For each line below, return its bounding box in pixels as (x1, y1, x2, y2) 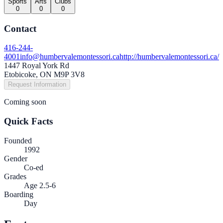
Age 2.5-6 (24, 181, 56, 190)
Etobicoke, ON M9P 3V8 (4, 70, 85, 79)
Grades (4, 172, 26, 181)
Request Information (8, 81, 66, 89)
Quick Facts (4, 116, 53, 127)
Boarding (4, 190, 33, 199)
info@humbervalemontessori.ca (20, 52, 119, 61)
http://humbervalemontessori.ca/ (119, 52, 219, 61)
